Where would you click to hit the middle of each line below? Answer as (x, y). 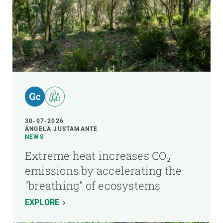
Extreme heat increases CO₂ (98, 155)
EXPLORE (42, 202)
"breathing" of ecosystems (93, 185)
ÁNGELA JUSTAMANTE (61, 129)
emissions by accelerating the (104, 170)
